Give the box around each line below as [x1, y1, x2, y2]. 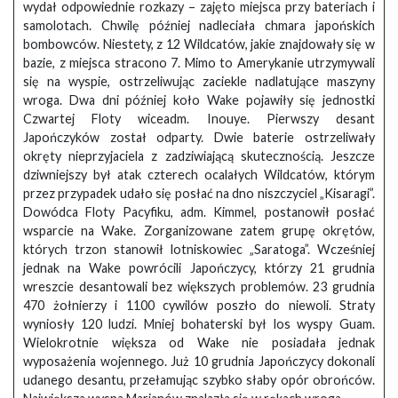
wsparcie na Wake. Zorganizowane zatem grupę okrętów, [23, 223, 375, 239]
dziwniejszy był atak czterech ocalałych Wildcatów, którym [23, 167, 375, 183]
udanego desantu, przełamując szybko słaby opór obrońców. [23, 372, 375, 388]
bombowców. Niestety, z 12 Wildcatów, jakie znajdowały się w [23, 36, 375, 52]
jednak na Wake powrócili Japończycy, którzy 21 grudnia [23, 260, 375, 276]
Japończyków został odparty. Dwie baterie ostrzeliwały [23, 130, 375, 146]
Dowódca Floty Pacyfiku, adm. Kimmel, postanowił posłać [23, 204, 375, 220]
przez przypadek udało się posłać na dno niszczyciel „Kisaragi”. [23, 186, 375, 202]
